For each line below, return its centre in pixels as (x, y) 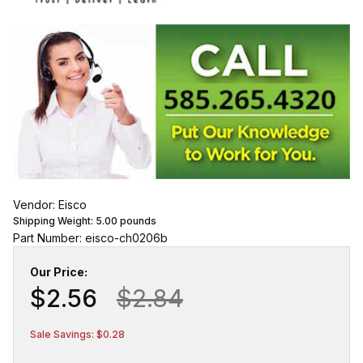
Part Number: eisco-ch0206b (90, 238)
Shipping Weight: (54, 221)
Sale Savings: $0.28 (77, 335)
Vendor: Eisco (50, 205)
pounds (137, 221)
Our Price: (59, 272)
